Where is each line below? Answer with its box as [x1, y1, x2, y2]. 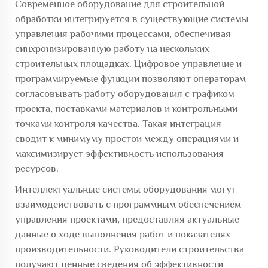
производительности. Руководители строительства [15, 243, 244, 255]
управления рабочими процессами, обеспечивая [15, 28, 231, 39]
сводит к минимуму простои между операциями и [15, 133, 239, 144]
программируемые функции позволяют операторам [15, 73, 246, 84]
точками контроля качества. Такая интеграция [15, 118, 221, 129]
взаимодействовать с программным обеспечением [15, 199, 241, 210]
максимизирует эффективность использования [15, 148, 224, 159]
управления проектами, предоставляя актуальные [15, 214, 239, 225]
